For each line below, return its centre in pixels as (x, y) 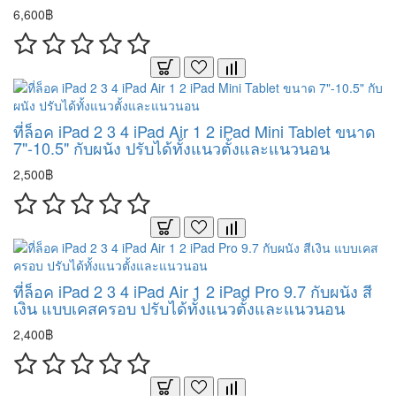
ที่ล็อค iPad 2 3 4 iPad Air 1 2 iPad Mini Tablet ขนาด (194, 131)
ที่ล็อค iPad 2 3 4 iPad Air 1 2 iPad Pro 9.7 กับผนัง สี (193, 291)
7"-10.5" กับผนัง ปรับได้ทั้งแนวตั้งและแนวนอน (171, 148)
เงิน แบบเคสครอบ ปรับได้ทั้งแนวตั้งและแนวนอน (179, 308)
